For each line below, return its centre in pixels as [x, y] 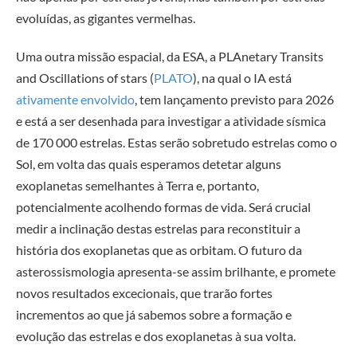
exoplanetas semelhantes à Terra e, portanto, [137, 185]
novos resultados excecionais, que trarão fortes [144, 292]
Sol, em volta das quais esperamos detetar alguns [149, 163]
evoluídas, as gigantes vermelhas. [106, 18]
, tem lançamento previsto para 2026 [234, 99]
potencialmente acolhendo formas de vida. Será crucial [163, 206]
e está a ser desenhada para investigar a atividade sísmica [171, 120]
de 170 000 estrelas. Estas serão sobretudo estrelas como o [177, 142]
